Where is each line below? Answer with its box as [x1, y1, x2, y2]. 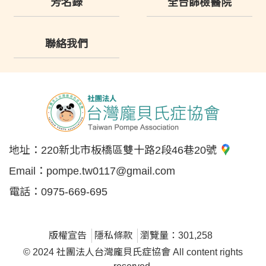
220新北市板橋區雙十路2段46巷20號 [41, 144, 220, 156]
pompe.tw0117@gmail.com [46, 165, 175, 177]
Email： [9, 165, 46, 177]
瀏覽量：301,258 [140, 230, 213, 240]
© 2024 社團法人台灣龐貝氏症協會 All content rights [23, 247, 243, 257]
